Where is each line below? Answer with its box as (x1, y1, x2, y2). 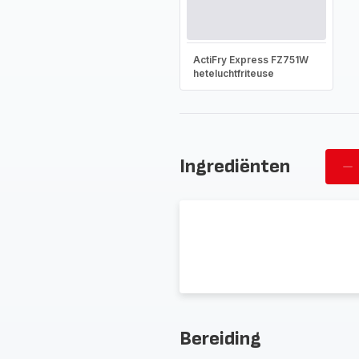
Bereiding (179, 327, 261, 350)
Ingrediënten (179, 155, 290, 178)
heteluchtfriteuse (192, 67, 274, 79)
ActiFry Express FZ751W (192, 54, 309, 66)
